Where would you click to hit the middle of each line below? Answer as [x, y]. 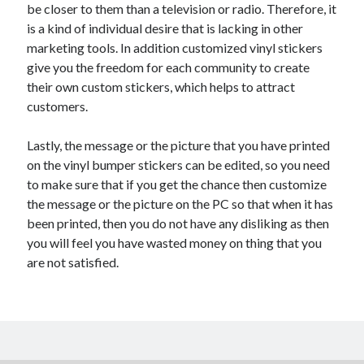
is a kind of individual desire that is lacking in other [165, 28]
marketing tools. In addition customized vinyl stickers [175, 48]
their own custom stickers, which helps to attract [161, 87]
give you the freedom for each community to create [169, 67]
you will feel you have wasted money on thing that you [175, 243]
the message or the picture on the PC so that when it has [180, 204]
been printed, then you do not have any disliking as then [178, 223]
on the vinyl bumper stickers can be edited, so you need [179, 165]
